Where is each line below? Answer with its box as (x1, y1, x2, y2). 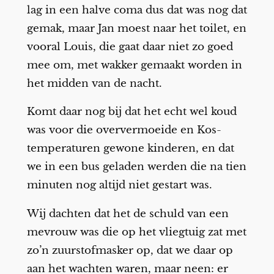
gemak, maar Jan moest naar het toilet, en (26, 21, 246, 35)
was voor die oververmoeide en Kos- (26, 124, 221, 137)
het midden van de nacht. (26, 76, 162, 90)
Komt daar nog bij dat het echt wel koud (26, 105, 237, 119)
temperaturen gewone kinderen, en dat (26, 142, 234, 155)
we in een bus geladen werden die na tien (26, 160, 246, 174)
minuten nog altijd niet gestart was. (26, 179, 212, 192)
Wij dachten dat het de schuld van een (26, 207, 229, 221)
